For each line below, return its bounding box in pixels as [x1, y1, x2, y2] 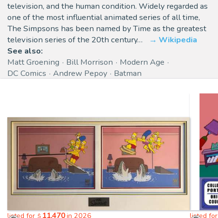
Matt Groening [7, 56, 59, 68]
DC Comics [7, 68, 46, 79]
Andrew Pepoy [53, 68, 107, 79]
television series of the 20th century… [7, 34, 143, 46]
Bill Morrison [66, 56, 113, 68]
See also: [7, 45, 43, 57]
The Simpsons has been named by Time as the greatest [7, 23, 206, 35]
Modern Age [120, 56, 164, 68]
